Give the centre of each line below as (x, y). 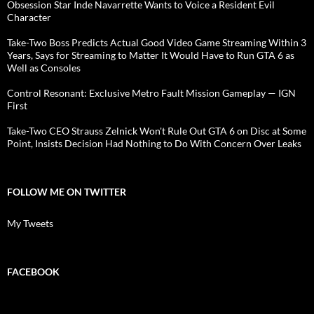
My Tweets (30, 224)
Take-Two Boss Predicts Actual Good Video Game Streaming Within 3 (157, 43)
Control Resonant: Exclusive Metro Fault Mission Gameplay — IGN (151, 93)
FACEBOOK (33, 272)
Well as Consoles (44, 68)
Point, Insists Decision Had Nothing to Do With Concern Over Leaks (154, 144)
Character (29, 18)
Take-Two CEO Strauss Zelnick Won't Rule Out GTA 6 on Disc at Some (157, 131)
